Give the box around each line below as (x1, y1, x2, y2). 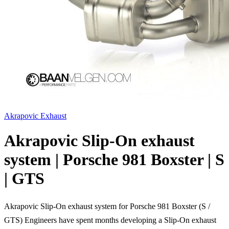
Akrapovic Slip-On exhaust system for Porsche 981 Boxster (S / (4, 201, 210, 211)
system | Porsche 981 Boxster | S (4, 150, 224, 169)
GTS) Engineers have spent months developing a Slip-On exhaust (4, 215, 216, 224)
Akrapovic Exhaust (4, 111, 66, 120)
